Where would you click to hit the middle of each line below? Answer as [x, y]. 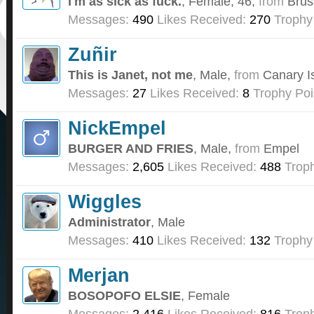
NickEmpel [117, 128]
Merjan [99, 275]
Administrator [109, 222]
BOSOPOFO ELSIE [124, 296]
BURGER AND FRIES [131, 149]
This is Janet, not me [130, 75]
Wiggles [105, 202]
